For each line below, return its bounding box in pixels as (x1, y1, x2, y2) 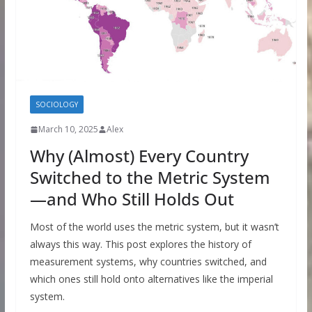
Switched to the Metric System (29, 166, 270, 189)
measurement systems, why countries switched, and (29, 255, 267, 269)
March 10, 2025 (38, 123, 98, 136)
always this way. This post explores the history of (29, 237, 251, 251)
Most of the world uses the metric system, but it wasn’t (29, 220, 279, 234)
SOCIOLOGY (35, 100, 78, 110)
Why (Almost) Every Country (29, 144, 249, 168)
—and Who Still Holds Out (29, 187, 234, 211)
